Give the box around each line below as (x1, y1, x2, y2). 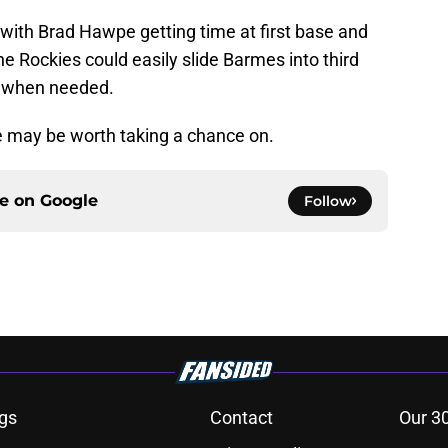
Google (40, 191, 98, 211)
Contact (209, 407, 273, 429)
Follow (304, 192, 352, 211)
